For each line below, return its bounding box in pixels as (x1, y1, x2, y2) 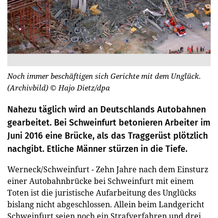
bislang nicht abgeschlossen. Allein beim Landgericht (7, 199, 204, 210)
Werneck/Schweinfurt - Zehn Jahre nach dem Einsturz (7, 163, 208, 175)
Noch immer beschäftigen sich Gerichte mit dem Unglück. (7, 71, 201, 81)
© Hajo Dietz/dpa (50, 82, 110, 92)
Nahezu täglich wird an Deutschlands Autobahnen (7, 104, 206, 115)
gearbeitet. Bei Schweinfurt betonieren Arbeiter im (7, 117, 210, 128)
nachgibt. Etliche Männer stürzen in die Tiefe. (7, 143, 187, 154)
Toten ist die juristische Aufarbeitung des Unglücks (7, 187, 196, 198)
